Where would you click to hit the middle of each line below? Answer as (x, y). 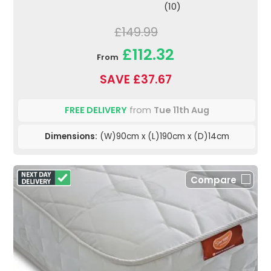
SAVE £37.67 (135, 80)
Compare (214, 180)
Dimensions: (71, 137)
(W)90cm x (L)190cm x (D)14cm (163, 137)
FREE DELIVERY (96, 110)
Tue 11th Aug (181, 110)
